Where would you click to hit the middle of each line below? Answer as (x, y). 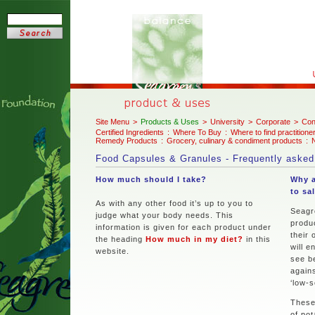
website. (112, 251)
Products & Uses (170, 122)
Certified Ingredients (130, 132)
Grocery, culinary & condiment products (234, 141)
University (227, 122)
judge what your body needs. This (165, 215)
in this (257, 239)
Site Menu (112, 122)
